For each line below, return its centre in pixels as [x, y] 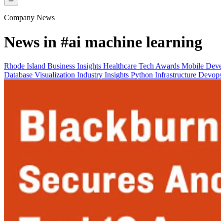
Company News [29, 18]
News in [32, 42]
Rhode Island [26, 66]
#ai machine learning [131, 42]
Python [143, 75]
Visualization [56, 75]
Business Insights [75, 66]
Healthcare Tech [129, 66]
